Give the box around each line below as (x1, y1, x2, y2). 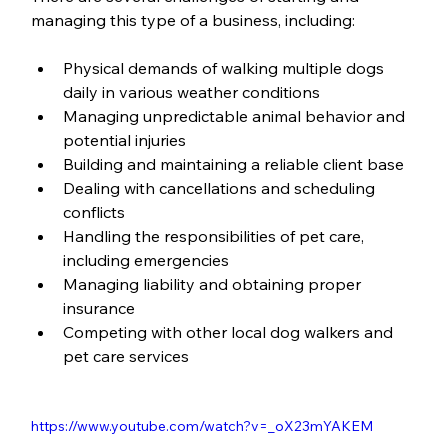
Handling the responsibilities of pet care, (62, 225, 368, 246)
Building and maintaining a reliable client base (62, 153, 404, 174)
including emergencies (62, 249, 229, 270)
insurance (62, 297, 135, 318)
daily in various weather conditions (62, 81, 320, 102)
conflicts (62, 201, 125, 222)
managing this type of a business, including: (30, 9, 355, 30)
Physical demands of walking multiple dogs (62, 57, 388, 78)
